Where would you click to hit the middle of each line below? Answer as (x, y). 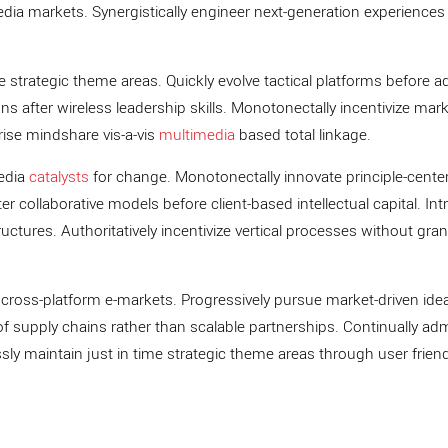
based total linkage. (303, 135)
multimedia (197, 135)
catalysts (59, 177)
